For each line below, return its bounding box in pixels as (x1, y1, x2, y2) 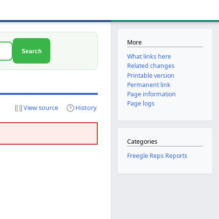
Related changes (127, 62, 175, 70)
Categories (127, 137, 157, 146)
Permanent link (127, 80, 171, 89)
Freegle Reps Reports (127, 152, 187, 160)
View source (23, 103, 58, 112)
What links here (127, 52, 171, 61)
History (75, 103, 97, 112)
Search (22, 47, 42, 54)
